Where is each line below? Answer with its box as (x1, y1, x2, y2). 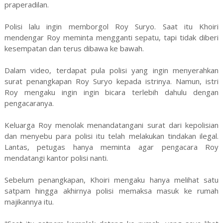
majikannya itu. (4, 197, 54, 207)
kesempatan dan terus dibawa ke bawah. (4, 43, 144, 54)
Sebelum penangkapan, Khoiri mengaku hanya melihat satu (4, 175, 219, 185)
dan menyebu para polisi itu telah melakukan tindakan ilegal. (4, 131, 219, 141)
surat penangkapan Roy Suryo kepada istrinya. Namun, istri (4, 76, 219, 87)
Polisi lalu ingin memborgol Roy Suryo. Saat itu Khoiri (4, 21, 219, 32)
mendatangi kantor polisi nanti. (4, 153, 108, 163)
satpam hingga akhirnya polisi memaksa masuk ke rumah (4, 186, 219, 196)
